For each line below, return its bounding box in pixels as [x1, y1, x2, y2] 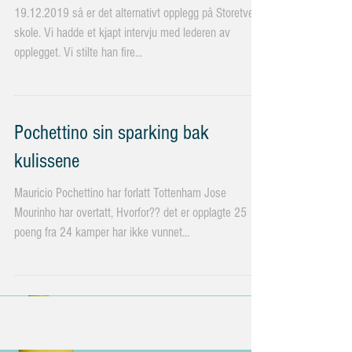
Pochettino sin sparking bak [14, 146, 209, 170]
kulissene [14, 174, 79, 198]
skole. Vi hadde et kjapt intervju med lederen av [14, 50, 230, 65]
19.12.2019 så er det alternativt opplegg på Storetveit [14, 31, 259, 46]
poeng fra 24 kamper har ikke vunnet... [14, 250, 189, 265]
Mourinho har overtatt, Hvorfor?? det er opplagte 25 [14, 230, 163, 245]
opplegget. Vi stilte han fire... [14, 70, 142, 85]
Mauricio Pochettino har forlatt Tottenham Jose [14, 211, 226, 225]
